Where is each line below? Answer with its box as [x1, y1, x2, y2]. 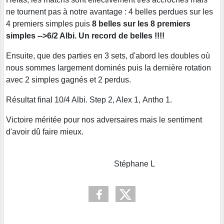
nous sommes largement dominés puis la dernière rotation [6, 63, 211, 72]
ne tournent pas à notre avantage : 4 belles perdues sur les [6, 7, 213, 16]
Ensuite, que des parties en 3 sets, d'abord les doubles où [6, 51, 210, 60]
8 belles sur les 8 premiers [92, 19, 190, 28]
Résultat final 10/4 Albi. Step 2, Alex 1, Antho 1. [6, 95, 172, 104]
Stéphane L [6, 159, 155, 168]
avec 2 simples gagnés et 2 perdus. [6, 75, 131, 84]
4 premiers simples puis [6, 19, 92, 28]
